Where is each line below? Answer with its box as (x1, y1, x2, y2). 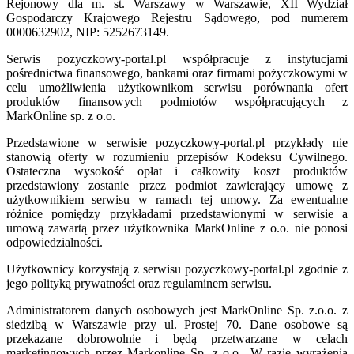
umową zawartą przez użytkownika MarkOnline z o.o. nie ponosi (6, 221, 348, 235)
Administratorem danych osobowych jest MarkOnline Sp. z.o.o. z (6, 303, 348, 318)
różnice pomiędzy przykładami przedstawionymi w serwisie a (6, 207, 348, 221)
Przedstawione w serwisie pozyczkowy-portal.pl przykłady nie (6, 136, 348, 150)
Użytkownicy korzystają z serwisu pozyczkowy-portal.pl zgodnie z (6, 262, 348, 277)
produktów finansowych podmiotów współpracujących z (6, 95, 348, 109)
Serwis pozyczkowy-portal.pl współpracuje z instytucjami (6, 52, 348, 66)
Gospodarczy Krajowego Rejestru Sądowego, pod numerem (6, 11, 348, 25)
